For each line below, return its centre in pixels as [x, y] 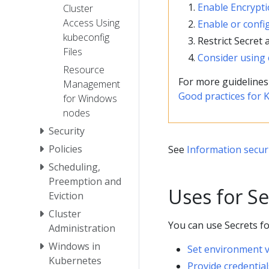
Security [67, 131]
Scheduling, [74, 167]
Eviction [66, 195]
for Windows [90, 98]
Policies [65, 149]
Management [92, 84]
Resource [84, 69]
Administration [82, 228]
